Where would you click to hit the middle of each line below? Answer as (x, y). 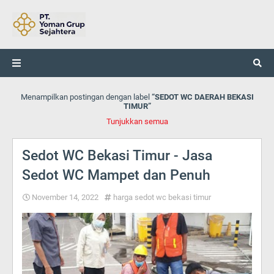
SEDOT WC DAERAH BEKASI (204, 97)
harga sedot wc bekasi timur (162, 197)
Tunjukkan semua (137, 121)
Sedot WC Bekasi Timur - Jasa (117, 156)
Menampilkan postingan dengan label (86, 97)
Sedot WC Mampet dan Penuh (116, 175)
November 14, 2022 (65, 197)
